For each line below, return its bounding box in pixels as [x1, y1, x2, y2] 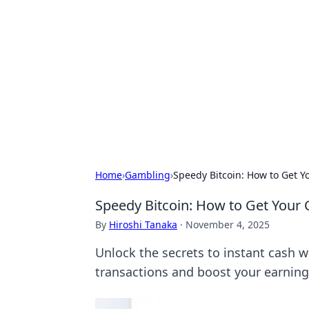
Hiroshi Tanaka [109, 218, 177, 231]
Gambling [125, 168, 170, 181]
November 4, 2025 [186, 218, 270, 231]
